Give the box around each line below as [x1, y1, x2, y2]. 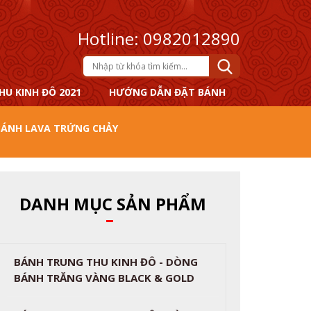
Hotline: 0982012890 [77, 27, 240, 50]
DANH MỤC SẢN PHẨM [19, 192, 207, 215]
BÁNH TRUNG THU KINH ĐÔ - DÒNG [14, 255, 199, 269]
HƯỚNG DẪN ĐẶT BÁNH [109, 85, 226, 99]
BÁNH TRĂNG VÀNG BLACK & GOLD [14, 271, 195, 285]
